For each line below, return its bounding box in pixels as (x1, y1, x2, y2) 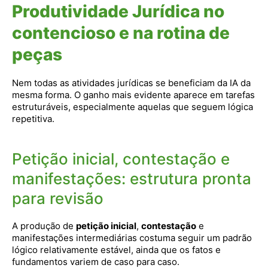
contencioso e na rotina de (12, 23, 230, 43)
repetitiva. (12, 113, 54, 124)
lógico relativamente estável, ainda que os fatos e (12, 244, 221, 255)
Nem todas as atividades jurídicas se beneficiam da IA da (12, 77, 251, 89)
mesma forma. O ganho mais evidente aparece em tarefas (12, 89, 255, 100)
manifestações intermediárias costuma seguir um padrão (12, 232, 252, 243)
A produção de (12, 220, 76, 232)
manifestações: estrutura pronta (12, 169, 251, 188)
